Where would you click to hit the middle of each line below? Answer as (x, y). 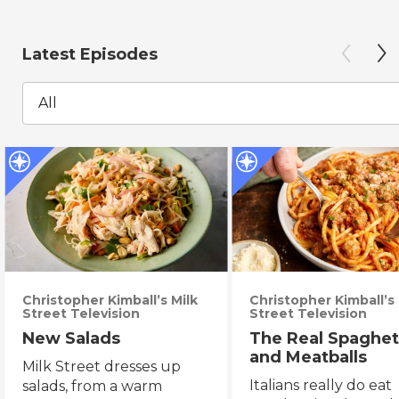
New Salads (72, 339)
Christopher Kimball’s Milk (110, 301)
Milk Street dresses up (102, 367)
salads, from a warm (93, 387)
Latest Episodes (90, 54)
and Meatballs (309, 358)
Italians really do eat (321, 386)
